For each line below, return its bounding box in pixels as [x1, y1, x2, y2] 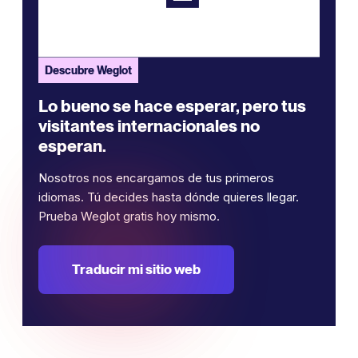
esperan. [38, 135, 106, 156]
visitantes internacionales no [38, 115, 260, 136]
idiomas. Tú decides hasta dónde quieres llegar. [38, 189, 299, 205]
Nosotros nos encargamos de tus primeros [38, 169, 274, 185]
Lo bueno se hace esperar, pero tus [38, 95, 306, 116]
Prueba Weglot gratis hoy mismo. [38, 208, 220, 224]
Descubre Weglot [45, 63, 132, 77]
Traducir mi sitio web [72, 261, 201, 277]
